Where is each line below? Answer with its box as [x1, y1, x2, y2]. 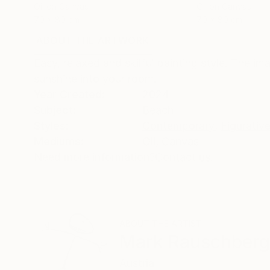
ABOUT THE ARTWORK [36, 34, 149, 46]
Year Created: [34, 88, 105, 101]
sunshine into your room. [34, 72, 157, 85]
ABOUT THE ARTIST [119, 218, 202, 228]
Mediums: [34, 135, 84, 148]
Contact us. [155, 151, 213, 163]
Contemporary [142, 119, 215, 132]
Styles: [34, 119, 69, 132]
